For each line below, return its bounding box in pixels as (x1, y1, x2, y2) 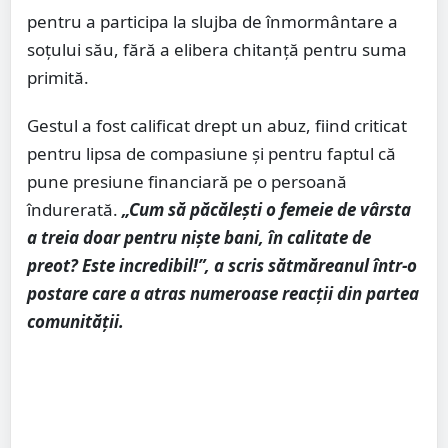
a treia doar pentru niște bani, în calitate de (27, 226, 371, 250)
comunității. (27, 310, 124, 334)
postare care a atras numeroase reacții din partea (27, 282, 419, 306)
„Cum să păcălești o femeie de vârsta (122, 198, 411, 222)
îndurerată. (27, 198, 122, 222)
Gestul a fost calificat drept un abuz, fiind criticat (27, 114, 407, 138)
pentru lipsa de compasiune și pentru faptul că (27, 142, 396, 166)
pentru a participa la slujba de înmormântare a (27, 10, 398, 34)
